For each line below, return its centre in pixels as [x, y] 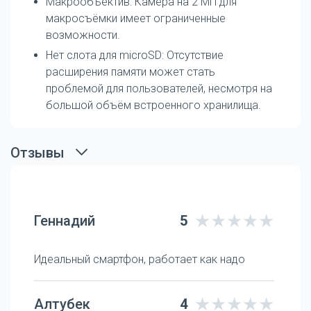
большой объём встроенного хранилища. [153, 105]
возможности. [83, 35]
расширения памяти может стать [131, 72]
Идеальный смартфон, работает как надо [140, 259]
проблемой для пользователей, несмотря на [159, 88]
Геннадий [65, 220]
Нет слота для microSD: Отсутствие [135, 55]
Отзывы [37, 152]
